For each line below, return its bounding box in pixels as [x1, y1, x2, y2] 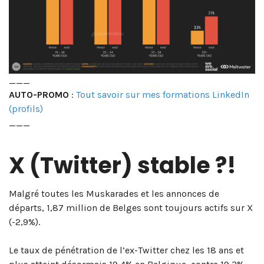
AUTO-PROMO [9, 88, 69, 100]
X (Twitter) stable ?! [9, 149, 236, 181]
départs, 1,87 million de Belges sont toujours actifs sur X [9, 202, 253, 213]
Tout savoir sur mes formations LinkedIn [76, 88, 249, 100]
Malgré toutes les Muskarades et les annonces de [9, 187, 219, 199]
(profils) [9, 103, 43, 114]
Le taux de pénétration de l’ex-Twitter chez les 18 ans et [9, 244, 244, 256]
